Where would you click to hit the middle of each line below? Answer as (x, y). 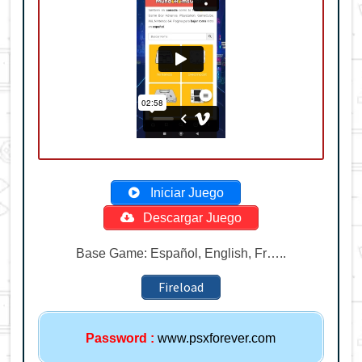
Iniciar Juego (186, 193)
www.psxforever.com (215, 338)
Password (117, 338)
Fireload (181, 287)
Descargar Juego (190, 218)
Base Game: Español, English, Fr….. (181, 253)
